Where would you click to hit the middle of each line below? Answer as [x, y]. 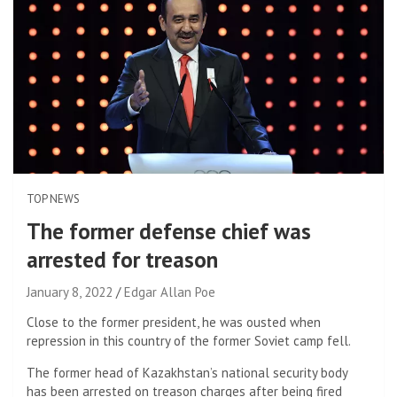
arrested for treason [122, 259]
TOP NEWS [53, 198]
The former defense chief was [169, 231]
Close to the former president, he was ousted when [174, 322]
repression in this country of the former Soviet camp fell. [189, 340]
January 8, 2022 [70, 292]
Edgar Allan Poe [170, 292]
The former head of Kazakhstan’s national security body [187, 372]
